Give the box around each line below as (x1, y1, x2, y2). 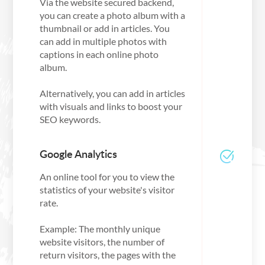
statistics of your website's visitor (39, 184, 174, 196)
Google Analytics (39, 146, 117, 161)
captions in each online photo (39, 49, 159, 60)
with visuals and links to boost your (39, 101, 182, 112)
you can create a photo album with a (39, 9, 185, 21)
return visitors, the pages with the (39, 249, 176, 261)
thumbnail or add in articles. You (39, 22, 170, 34)
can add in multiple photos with (39, 35, 167, 47)
